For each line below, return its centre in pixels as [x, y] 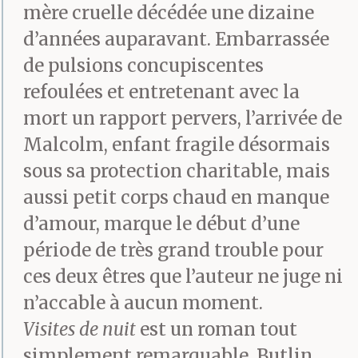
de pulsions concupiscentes [143, 66]
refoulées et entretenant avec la [161, 92]
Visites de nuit [80, 330]
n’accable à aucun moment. [143, 303]
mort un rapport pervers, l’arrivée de [183, 119]
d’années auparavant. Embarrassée [176, 40]
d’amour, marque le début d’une [161, 224]
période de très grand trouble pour [173, 251]
